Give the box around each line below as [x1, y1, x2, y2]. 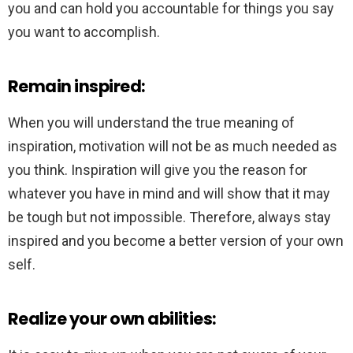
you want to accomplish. [8, 23, 160, 40]
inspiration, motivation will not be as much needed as [8, 137, 337, 154]
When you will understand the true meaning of [8, 113, 295, 131]
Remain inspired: [8, 74, 146, 98]
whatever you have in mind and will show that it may [8, 184, 330, 202]
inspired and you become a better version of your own [8, 232, 344, 249]
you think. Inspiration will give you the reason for [8, 161, 307, 178]
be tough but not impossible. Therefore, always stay [8, 208, 331, 225]
